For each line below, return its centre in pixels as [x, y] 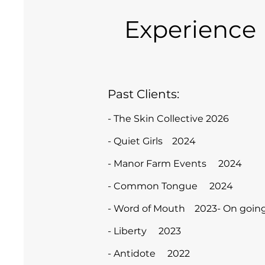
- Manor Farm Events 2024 [176, 164]
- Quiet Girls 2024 [152, 141]
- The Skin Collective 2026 [168, 119]
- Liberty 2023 [144, 231]
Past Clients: [143, 94]
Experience [190, 29]
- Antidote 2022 [149, 253]
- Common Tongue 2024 [170, 186]
